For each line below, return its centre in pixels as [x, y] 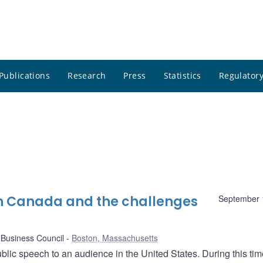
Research [87, 76]
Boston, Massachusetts [115, 238]
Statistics [182, 76]
